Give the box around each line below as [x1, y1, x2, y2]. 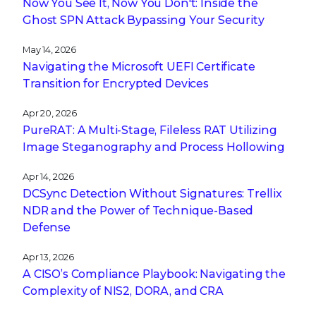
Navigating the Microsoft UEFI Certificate [23, 60, 255, 73]
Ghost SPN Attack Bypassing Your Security [23, 13, 265, 27]
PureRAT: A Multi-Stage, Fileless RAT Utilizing [23, 123, 277, 137]
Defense [23, 221, 71, 234]
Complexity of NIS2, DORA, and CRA [23, 284, 224, 298]
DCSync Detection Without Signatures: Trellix [23, 187, 282, 200]
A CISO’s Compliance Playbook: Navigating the [23, 267, 286, 281]
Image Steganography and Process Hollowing [23, 140, 285, 154]
